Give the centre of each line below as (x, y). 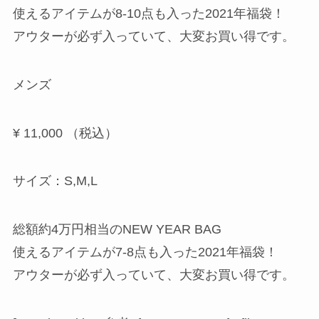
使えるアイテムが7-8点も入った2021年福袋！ (145, 252)
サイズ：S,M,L (55, 181)
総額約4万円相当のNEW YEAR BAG (117, 230)
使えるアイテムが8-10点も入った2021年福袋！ (148, 13)
